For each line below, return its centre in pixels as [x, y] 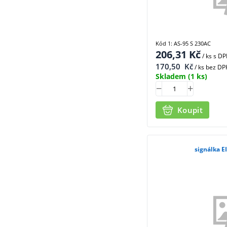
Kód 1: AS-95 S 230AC [183, 43]
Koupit [190, 110]
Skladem [171, 76]
